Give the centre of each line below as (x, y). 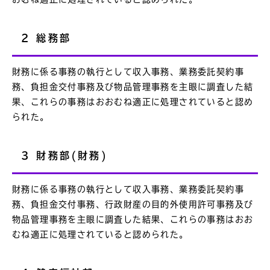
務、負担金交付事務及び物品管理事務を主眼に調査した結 (133, 86)
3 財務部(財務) (64, 155)
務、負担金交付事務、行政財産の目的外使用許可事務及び (133, 204)
